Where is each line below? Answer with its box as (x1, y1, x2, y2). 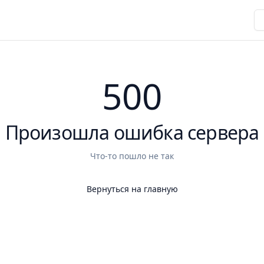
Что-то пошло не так (90, 150, 174, 161)
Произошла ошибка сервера (5, 120, 259, 145)
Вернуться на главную (86, 183, 178, 194)
